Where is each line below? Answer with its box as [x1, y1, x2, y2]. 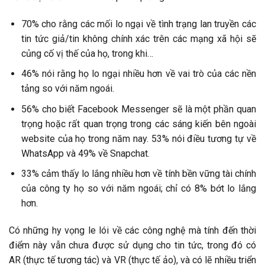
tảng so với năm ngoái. [21, 83, 114, 95]
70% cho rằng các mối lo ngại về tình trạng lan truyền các [21, 18, 256, 30]
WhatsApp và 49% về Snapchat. [21, 147, 150, 159]
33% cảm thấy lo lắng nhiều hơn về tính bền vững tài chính [21, 168, 256, 180]
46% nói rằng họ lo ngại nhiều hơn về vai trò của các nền [21, 68, 256, 80]
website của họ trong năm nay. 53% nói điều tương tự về [21, 132, 256, 144]
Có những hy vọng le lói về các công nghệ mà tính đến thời [9, 225, 256, 237]
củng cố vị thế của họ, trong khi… [21, 47, 153, 59]
